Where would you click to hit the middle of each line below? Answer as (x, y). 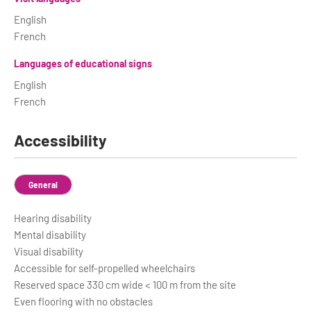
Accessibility (60, 140)
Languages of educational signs (83, 63)
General (43, 185)
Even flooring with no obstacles (83, 301)
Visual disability (49, 251)
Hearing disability (53, 218)
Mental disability (50, 235)
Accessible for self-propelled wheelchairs (104, 268)
